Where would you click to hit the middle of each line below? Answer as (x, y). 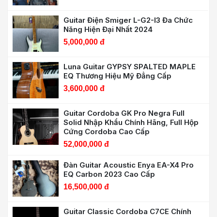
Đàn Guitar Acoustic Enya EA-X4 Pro (129, 165)
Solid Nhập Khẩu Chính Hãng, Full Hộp (131, 122)
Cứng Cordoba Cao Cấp (107, 131)
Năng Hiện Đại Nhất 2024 (108, 29)
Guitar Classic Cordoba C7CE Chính (127, 211)
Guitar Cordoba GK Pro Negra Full (118, 113)
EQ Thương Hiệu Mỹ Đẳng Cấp (117, 76)
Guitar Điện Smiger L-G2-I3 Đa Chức (128, 20)
